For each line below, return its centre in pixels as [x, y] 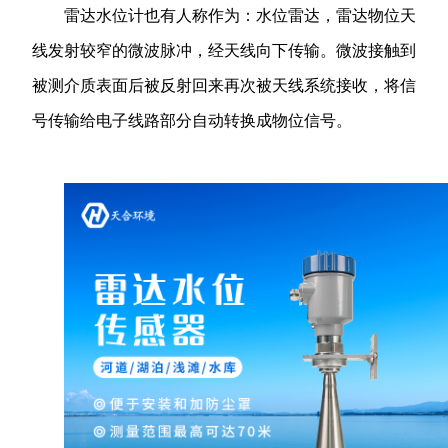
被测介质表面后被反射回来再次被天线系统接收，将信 [224, 85]
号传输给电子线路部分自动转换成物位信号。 [192, 120]
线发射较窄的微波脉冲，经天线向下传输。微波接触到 [224, 50]
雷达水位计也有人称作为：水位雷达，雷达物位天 [240, 15]
